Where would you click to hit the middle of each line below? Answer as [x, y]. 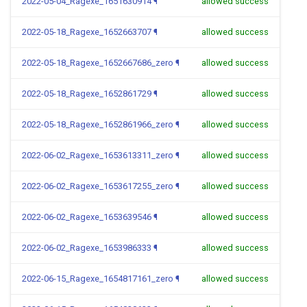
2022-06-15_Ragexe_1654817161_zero [98, 279]
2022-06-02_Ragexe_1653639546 [87, 217]
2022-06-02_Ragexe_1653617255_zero [98, 186]
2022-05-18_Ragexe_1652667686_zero [98, 63]
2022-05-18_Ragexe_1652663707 [87, 32]
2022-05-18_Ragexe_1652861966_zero [98, 124]
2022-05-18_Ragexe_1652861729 [87, 94]
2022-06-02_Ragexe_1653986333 [87, 248]
